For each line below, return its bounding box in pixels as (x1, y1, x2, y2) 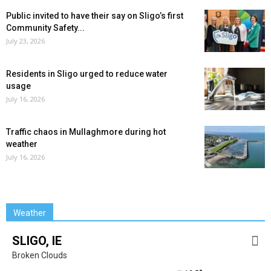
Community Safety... (6, 23, 85, 33)
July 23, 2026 (6, 36, 45, 46)
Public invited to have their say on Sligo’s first (6, 11, 183, 21)
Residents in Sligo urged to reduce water (6, 69, 168, 79)
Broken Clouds (12, 250, 67, 261)
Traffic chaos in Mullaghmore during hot (6, 127, 166, 137)
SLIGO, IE (12, 233, 62, 249)
